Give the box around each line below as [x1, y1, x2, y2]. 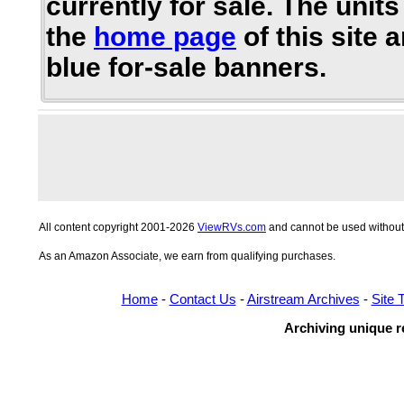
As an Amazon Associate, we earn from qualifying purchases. [39, 249, 335, 262]
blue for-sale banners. [46, 52, 326, 82]
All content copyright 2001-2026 [39, 220, 197, 234]
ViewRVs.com [197, 220, 266, 234]
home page [94, 22, 236, 51]
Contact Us [169, 291, 236, 307]
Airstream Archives [246, 291, 360, 307]
